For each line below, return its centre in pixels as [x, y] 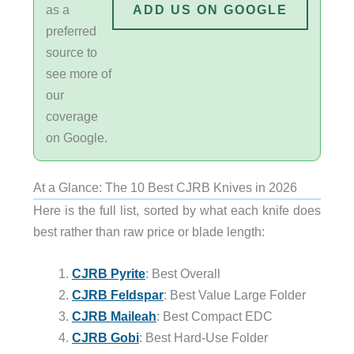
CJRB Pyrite [108, 273]
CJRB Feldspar [117, 294]
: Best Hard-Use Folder [203, 337]
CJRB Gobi [105, 337]
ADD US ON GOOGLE [211, 10]
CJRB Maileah [114, 316]
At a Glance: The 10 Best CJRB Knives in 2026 [165, 187]
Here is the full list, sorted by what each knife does [177, 210]
